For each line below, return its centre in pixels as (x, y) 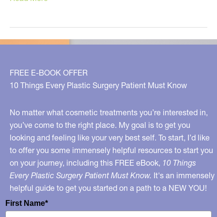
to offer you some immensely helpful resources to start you (111, 150)
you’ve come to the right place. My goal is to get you (100, 125)
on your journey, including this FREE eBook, (86, 163)
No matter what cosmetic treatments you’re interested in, (109, 112)
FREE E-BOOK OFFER (49, 72)
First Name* (27, 203)
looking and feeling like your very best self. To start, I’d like (110, 137)
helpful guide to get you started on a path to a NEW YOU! (108, 188)
